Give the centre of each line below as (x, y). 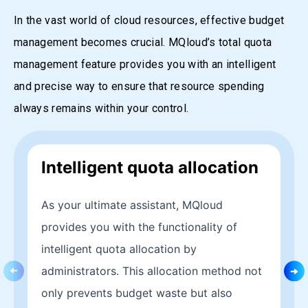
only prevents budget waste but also (137, 293)
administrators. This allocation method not (152, 271)
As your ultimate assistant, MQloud (132, 205)
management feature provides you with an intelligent (145, 64)
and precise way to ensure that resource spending (139, 86)
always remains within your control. (101, 108)
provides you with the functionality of (139, 227)
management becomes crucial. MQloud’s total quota (143, 42)
